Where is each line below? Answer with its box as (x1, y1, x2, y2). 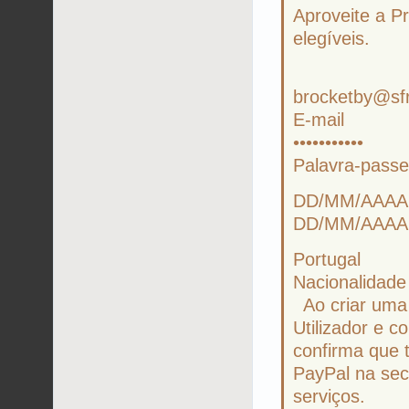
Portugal (292, 248, 361, 269)
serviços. (292, 385, 365, 406)
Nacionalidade (292, 271, 406, 292)
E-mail (292, 109, 344, 130)
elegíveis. (292, 27, 370, 48)
